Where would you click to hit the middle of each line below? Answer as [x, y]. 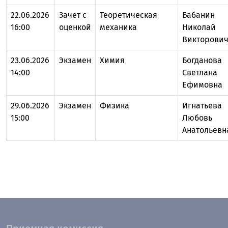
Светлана [200, 73]
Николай [199, 27]
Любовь [197, 118]
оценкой [75, 27]
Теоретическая [129, 15]
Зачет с [73, 15]
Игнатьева [202, 106]
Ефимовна [202, 85]
